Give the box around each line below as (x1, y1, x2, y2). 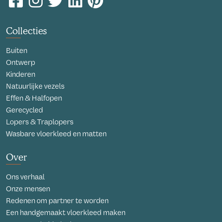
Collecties (6, 25, 47, 37)
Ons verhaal (6, 172, 45, 181)
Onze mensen (6, 184, 50, 193)
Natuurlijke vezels (6, 82, 64, 91)
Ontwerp (6, 58, 35, 67)
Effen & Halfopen (6, 94, 62, 103)
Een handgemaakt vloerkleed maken (6, 208, 125, 217)
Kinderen (6, 70, 35, 79)
